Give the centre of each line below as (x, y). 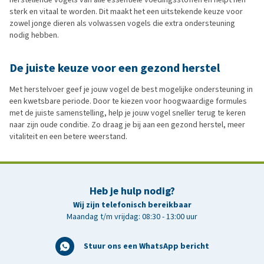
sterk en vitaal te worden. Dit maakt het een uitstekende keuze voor (126, 11)
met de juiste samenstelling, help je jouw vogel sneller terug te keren (128, 113)
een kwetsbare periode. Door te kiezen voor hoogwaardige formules (128, 101)
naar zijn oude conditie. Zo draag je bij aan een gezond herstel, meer (127, 124)
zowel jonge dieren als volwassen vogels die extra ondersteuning (122, 23)
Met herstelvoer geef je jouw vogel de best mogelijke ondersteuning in (131, 89)
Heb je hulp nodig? (132, 191)
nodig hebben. (34, 35)
